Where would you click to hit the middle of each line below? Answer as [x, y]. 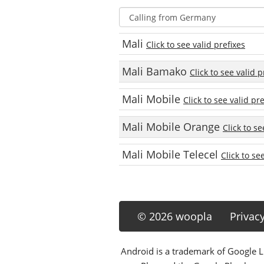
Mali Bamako [156, 71]
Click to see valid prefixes [196, 45]
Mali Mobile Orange [172, 127]
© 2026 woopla [175, 216]
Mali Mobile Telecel [171, 154]
